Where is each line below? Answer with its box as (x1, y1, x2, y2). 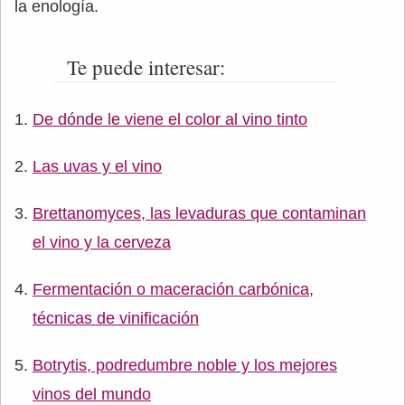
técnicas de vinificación (33, 309, 199, 327)
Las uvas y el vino (33, 157, 162, 175)
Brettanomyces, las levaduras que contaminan (33, 204, 366, 222)
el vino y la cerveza (33, 233, 171, 251)
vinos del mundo (33, 385, 151, 403)
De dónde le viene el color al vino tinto (33, 110, 307, 128)
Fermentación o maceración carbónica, (33, 280, 314, 298)
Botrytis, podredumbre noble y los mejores (33, 356, 337, 374)
